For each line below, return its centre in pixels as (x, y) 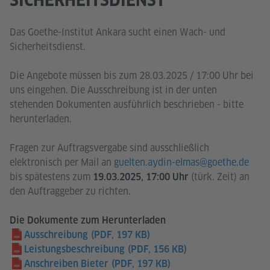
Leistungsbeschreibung (74, 250)
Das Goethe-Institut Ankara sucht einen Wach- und (118, 33)
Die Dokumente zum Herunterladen (89, 221)
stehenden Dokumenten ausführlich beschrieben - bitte (127, 105)
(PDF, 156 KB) (157, 250)
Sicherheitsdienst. (48, 47)
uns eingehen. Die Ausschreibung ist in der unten (113, 90)
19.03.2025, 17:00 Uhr (140, 177)
